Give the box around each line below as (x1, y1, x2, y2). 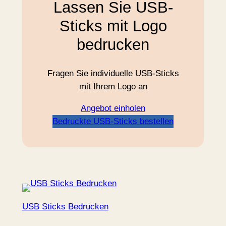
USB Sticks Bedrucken (22, 201, 108, 211)
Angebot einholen (81, 103, 145, 113)
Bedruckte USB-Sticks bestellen (52, 116, 174, 126)
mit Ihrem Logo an (79, 82, 147, 92)
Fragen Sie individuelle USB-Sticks (47, 69, 179, 79)
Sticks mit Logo (59, 17, 167, 35)
